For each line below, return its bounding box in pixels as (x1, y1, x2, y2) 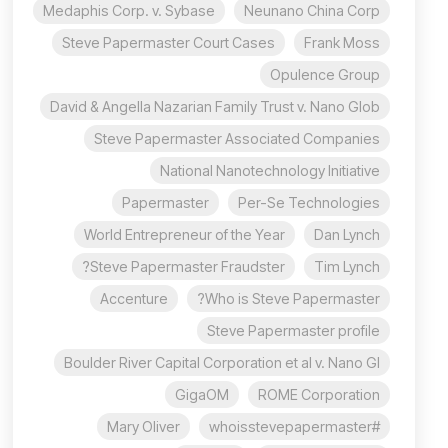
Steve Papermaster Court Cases (62, 34, 275, 52)
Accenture (100, 290, 168, 308)
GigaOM (175, 386, 229, 404)
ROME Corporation (258, 386, 380, 404)
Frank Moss (304, 34, 380, 52)
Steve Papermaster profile (207, 322, 380, 340)
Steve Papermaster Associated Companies (94, 130, 380, 148)
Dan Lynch (314, 226, 380, 244)
